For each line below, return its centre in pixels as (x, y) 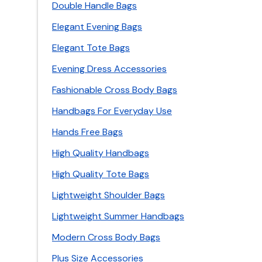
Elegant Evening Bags (97, 27)
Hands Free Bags (87, 132)
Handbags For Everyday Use (112, 111)
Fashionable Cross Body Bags (115, 90)
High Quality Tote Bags (101, 174)
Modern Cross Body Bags (106, 237)
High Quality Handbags (101, 153)
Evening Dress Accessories (109, 69)
